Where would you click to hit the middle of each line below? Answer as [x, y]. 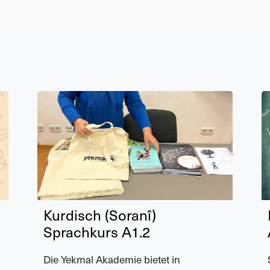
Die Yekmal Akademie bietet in [112, 259]
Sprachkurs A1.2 [97, 232]
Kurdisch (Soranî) [100, 215]
